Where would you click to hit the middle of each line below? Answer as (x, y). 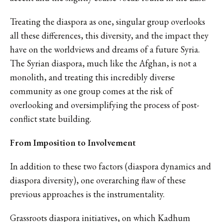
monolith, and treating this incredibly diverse (92, 77)
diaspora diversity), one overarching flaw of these (98, 180)
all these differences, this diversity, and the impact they (109, 35)
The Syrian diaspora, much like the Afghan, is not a (103, 63)
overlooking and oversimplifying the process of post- (105, 105)
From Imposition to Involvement (73, 142)
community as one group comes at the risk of (91, 91)
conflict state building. (51, 118)
